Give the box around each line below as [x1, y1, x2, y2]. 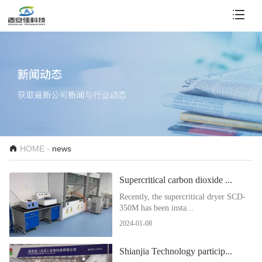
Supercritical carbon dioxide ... [119, 175, 233, 185]
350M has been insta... [119, 203, 194, 212]
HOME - [20, 144, 52, 154]
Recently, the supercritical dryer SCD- [119, 192, 246, 201]
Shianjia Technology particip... [119, 246, 233, 256]
